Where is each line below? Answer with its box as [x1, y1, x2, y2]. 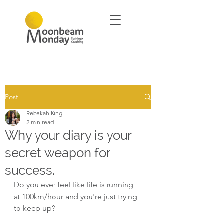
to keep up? [14, 203, 55, 213]
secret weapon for [5, 145, 110, 160]
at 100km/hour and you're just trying [14, 192, 139, 201]
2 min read [26, 118, 54, 126]
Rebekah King [26, 109, 62, 117]
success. [5, 163, 54, 178]
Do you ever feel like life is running [14, 180, 135, 189]
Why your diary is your [5, 128, 131, 143]
